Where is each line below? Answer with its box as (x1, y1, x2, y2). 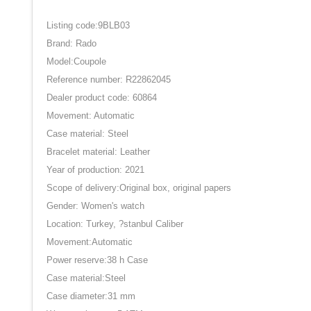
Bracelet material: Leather (47, 146, 150, 158)
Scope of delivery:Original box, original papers (47, 183, 231, 194)
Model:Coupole (47, 56, 106, 67)
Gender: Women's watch (47, 201, 144, 212)
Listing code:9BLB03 (47, 20, 130, 31)
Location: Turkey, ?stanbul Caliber (47, 219, 183, 230)
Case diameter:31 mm (47, 291, 135, 302)
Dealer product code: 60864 (47, 92, 157, 103)
